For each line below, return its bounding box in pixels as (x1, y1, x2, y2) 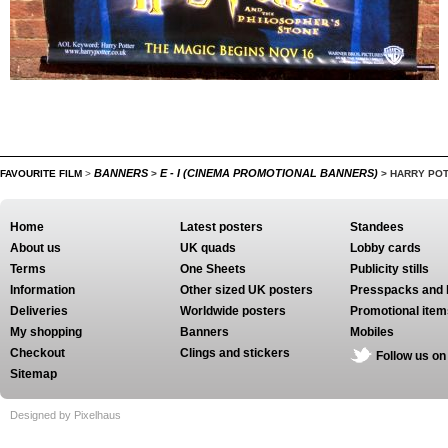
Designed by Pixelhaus (10, 409, 121, 421)
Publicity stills (350, 262, 429, 276)
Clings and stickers (180, 346, 290, 360)
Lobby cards (350, 241, 421, 255)
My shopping (10, 325, 82, 339)
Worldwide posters (180, 304, 286, 318)
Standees (350, 220, 404, 234)
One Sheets (180, 262, 246, 276)
